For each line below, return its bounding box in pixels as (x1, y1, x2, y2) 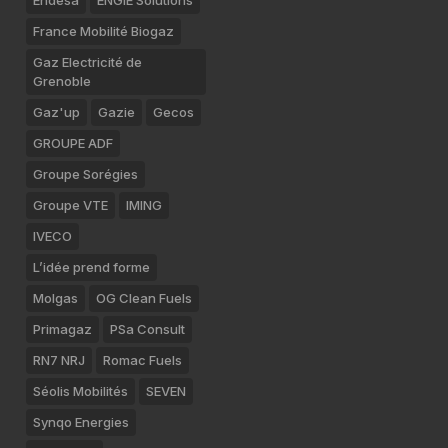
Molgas (33, 290, 78, 306)
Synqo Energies (33, 414, 129, 430)
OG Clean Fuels (96, 290, 192, 306)
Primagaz (33, 321, 92, 337)
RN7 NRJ (33, 352, 85, 368)
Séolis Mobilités (33, 383, 128, 399)
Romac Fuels (103, 352, 182, 368)
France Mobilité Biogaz (33, 23, 174, 39)
